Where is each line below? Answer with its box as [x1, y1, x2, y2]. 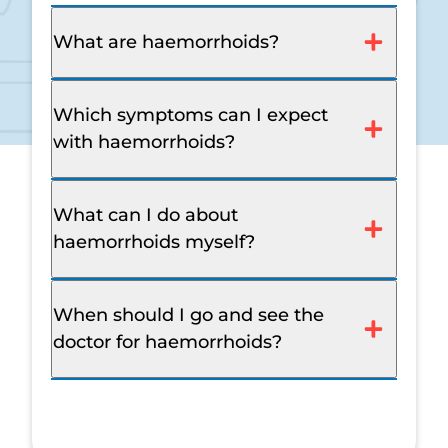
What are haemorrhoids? [53, 30, 279, 53]
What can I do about [53, 203, 238, 226]
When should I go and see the [53, 303, 324, 326]
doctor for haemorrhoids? [53, 330, 282, 353]
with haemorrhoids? [53, 130, 235, 153]
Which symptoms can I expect [53, 103, 328, 126]
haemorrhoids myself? [53, 230, 255, 253]
